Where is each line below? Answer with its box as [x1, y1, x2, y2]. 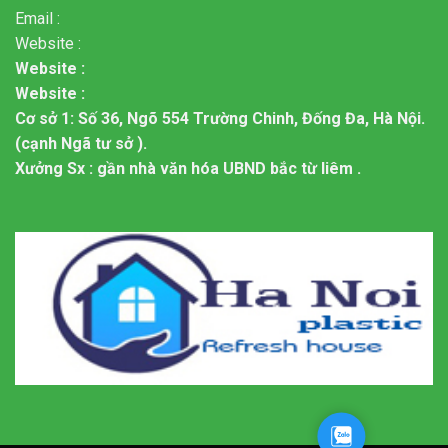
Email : [15, 9, 60, 29]
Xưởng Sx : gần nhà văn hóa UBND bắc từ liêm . [15, 159, 361, 179]
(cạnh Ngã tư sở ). [15, 134, 147, 154]
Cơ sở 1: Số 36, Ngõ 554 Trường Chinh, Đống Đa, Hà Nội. [15, 109, 425, 129]
